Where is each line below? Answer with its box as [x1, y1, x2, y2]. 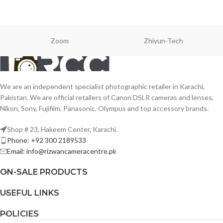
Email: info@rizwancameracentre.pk [7, 147, 116, 155]
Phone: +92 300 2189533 [7, 136, 86, 144]
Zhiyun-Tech [144, 36, 183, 45]
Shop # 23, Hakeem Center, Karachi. [7, 125, 117, 133]
